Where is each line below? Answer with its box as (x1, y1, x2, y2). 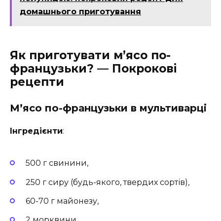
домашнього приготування (20, 6, 141, 16)
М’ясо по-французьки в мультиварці (10, 102, 207, 114)
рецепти (10, 74, 64, 89)
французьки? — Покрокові (10, 61, 177, 75)
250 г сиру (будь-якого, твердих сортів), (26, 177, 189, 187)
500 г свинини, (26, 158, 88, 168)
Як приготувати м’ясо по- (10, 48, 171, 62)
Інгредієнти (10, 126, 63, 136)
